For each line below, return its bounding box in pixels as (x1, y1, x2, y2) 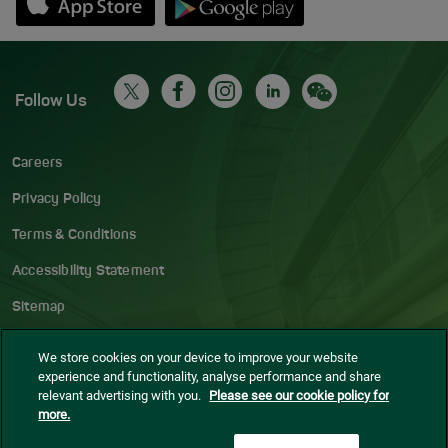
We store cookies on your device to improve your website (38, 350, 359, 365)
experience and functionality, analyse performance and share (38, 369, 382, 384)
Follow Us (15, 93, 87, 111)
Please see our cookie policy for (209, 388, 390, 403)
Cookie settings (12, 372, 112, 387)
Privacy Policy (12, 192, 102, 207)
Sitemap (12, 300, 66, 315)
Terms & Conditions (12, 228, 137, 243)
